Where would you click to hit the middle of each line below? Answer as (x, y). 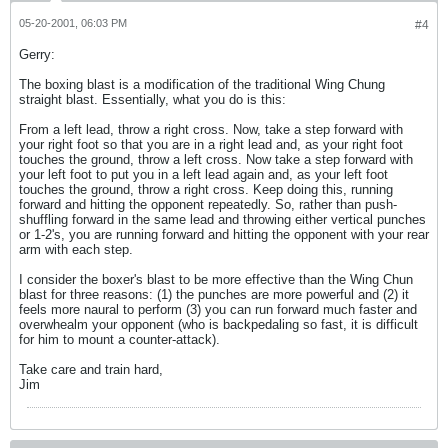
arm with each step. (76, 249)
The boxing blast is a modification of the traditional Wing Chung (202, 84)
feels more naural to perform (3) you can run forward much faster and (218, 309)
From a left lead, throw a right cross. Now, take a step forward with (211, 129)
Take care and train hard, (91, 369)
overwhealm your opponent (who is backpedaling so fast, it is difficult (218, 324)
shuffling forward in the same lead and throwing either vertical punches (222, 219)
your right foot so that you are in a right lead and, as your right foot (211, 144)
